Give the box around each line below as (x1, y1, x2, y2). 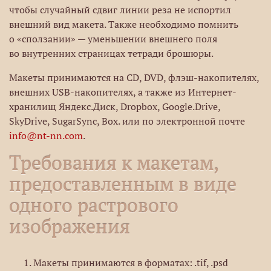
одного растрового (9, 192, 178, 218)
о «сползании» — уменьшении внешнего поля (9, 33, 217, 45)
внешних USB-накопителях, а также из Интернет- (9, 86, 237, 98)
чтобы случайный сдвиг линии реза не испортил (9, 4, 231, 16)
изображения (9, 214, 130, 239)
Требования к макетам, (9, 150, 218, 175)
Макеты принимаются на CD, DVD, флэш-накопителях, (9, 71, 259, 83)
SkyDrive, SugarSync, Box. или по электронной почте (9, 115, 245, 127)
